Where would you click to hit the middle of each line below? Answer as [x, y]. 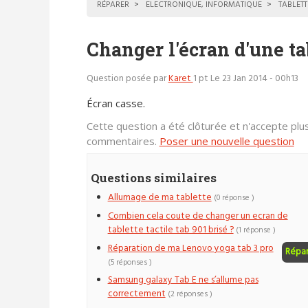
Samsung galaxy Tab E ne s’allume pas [183, 280]
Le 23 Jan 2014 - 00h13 [254, 79]
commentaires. [123, 141]
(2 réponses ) [190, 295]
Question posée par [127, 79]
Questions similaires [153, 178]
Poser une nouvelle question [227, 141]
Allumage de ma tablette [159, 197]
